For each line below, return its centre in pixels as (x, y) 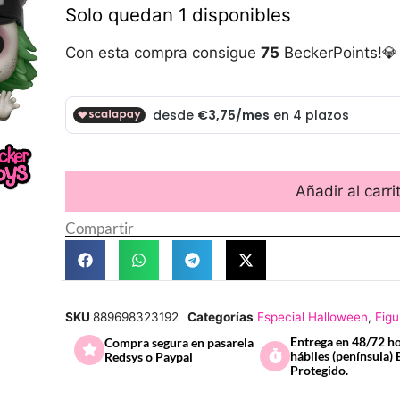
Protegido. (319, 370)
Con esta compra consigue (163, 53)
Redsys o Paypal (149, 356)
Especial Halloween (312, 317)
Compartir (100, 229)
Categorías (221, 317)
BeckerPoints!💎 (338, 53)
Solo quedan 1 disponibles (178, 15)
